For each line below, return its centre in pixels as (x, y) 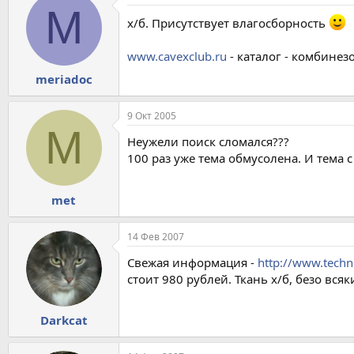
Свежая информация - (192, 262)
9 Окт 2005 (152, 116)
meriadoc (64, 79)
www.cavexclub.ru (177, 56)
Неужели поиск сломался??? (208, 142)
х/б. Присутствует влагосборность (228, 23)
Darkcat (64, 320)
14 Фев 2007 (156, 236)
